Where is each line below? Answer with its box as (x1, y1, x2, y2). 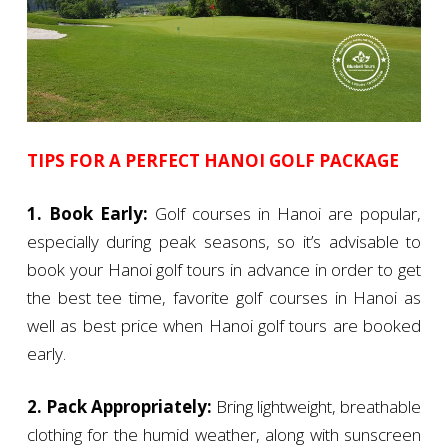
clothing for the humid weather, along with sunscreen (26, 422, 422, 446)
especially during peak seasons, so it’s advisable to (26, 229, 422, 253)
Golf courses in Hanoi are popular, (147, 201, 422, 225)
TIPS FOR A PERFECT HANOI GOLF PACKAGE (26, 148, 399, 172)
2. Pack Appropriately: (26, 394, 212, 418)
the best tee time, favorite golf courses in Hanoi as (26, 285, 422, 309)
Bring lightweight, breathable (211, 394, 422, 418)
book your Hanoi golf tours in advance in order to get (26, 257, 422, 281)
